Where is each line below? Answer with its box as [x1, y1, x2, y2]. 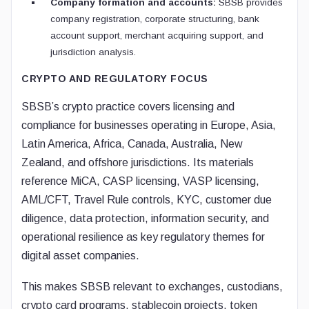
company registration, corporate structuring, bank [50, 14, 259, 24]
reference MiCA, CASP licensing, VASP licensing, [21, 175, 259, 187]
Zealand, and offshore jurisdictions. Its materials [21, 157, 254, 168]
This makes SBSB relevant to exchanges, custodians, [21, 281, 283, 292]
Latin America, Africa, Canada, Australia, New [21, 138, 243, 150]
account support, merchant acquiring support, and [50, 30, 263, 41]
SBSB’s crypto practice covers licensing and [21, 101, 235, 112]
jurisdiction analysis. [50, 47, 136, 57]
